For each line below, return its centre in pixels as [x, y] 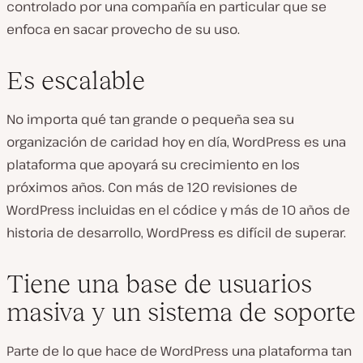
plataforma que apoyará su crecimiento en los [153, 164]
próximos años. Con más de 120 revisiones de [152, 187]
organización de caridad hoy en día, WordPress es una [176, 141]
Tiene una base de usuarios [159, 283]
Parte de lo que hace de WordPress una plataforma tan [179, 350]
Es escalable [76, 80]
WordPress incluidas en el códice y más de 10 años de [178, 209]
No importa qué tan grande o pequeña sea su [150, 119]
